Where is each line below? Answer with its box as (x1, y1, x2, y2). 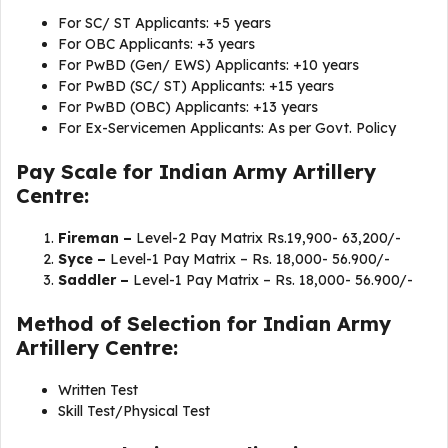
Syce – (58, 250, 106, 268)
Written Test (58, 381, 142, 399)
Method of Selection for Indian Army (16, 311, 391, 336)
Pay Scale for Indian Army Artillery (16, 159, 376, 184)
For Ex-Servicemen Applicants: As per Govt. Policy (58, 119, 396, 137)
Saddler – (58, 271, 129, 289)
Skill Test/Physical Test (58, 402, 214, 420)
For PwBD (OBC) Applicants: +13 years (58, 98, 322, 116)
